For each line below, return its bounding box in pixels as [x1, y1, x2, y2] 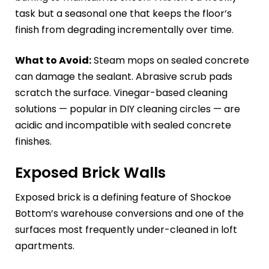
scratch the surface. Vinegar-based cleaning [15, 85, 228, 100]
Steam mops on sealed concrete [91, 53, 249, 67]
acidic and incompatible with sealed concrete [15, 118, 231, 132]
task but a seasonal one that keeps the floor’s [15, 6, 232, 20]
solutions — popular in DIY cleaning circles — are [15, 101, 240, 116]
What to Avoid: [15, 53, 91, 67]
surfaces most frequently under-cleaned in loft [15, 223, 237, 237]
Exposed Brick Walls [15, 162, 166, 183]
